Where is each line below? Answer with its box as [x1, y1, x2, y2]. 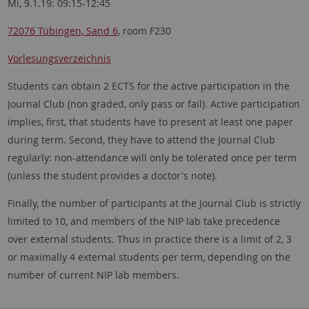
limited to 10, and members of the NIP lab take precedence [7, 214, 280, 228]
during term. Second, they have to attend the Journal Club [7, 132, 275, 146]
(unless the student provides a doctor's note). [7, 168, 217, 182]
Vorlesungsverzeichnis [7, 51, 111, 65]
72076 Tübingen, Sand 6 [7, 23, 118, 37]
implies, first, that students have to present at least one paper [7, 114, 293, 128]
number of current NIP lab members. [7, 268, 179, 281]
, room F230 [117, 23, 171, 37]
